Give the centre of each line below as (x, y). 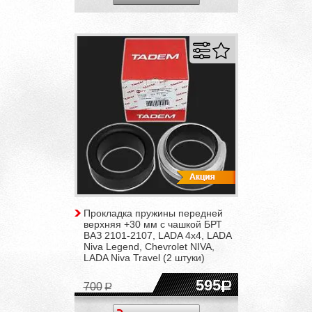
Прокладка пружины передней (153, 213)
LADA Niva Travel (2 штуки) (144, 257)
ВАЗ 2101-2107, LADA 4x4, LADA (157, 235)
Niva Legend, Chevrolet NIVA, (149, 246)
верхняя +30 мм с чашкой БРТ (153, 224)
